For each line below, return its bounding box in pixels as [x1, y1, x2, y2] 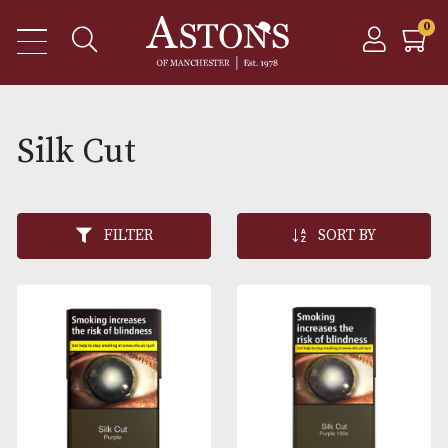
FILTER [121, 266, 180, 289]
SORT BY [373, 266, 443, 289]
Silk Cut [19, 153, 160, 204]
